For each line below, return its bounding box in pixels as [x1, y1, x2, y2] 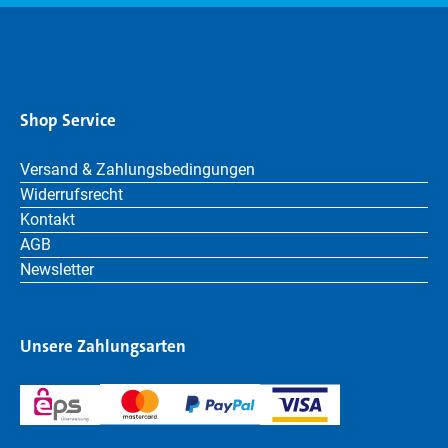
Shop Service [20, 109, 116, 131]
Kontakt [20, 210, 75, 229]
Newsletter [20, 260, 94, 279]
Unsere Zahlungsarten [20, 335, 186, 357]
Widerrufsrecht [20, 185, 123, 204]
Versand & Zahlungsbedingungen [20, 160, 255, 179]
